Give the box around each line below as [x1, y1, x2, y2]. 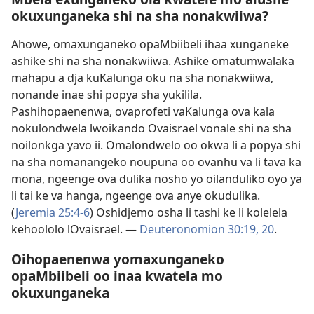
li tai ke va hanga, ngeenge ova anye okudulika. [11, 187, 260, 203]
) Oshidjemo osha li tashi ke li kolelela [90, 204, 287, 220]
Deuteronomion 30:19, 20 [139, 221, 274, 237]
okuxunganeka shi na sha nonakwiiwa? [11, 6, 268, 25]
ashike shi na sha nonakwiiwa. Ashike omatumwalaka [11, 53, 294, 69]
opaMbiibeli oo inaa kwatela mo [11, 266, 223, 286]
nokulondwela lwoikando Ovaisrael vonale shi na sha [11, 120, 292, 136]
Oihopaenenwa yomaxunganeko [11, 250, 224, 269]
